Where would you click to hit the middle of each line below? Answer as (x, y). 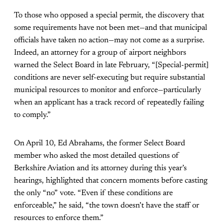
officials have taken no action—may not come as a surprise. (109, 41)
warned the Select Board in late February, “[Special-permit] (111, 65)
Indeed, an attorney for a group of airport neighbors (100, 53)
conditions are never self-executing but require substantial (110, 78)
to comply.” (32, 115)
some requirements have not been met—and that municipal (111, 28)
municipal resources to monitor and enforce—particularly (108, 90)
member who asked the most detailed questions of (97, 156)
